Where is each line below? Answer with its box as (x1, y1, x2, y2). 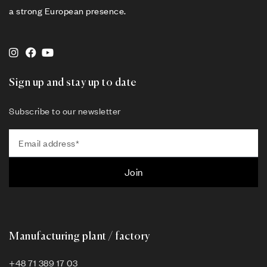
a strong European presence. (9, 5, 126, 17)
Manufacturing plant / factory (9, 231, 150, 243)
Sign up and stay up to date (9, 77, 136, 89)
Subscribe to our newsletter (9, 105, 121, 117)
